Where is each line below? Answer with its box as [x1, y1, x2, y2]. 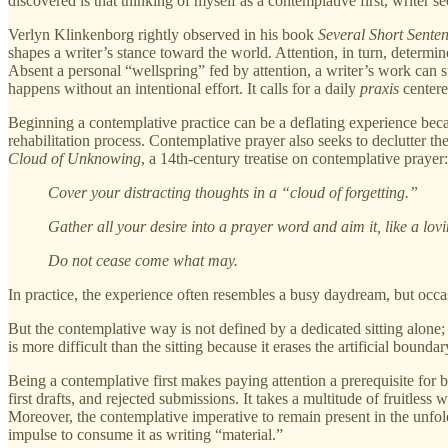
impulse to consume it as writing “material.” [8, 425, 283, 443]
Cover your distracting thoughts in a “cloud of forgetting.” [48, 183, 418, 201]
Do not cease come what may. [48, 251, 238, 269]
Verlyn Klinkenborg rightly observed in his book [8, 25, 318, 43]
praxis [360, 79, 399, 97]
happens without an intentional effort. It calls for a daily [8, 79, 360, 97]
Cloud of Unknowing [8, 149, 141, 167]
